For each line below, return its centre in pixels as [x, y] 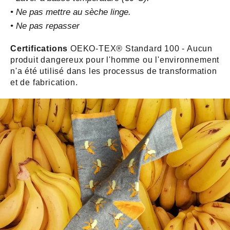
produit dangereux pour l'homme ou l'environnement [115, 60]
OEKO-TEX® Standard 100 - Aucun [142, 48]
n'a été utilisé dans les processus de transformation [114, 71]
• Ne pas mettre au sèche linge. [71, 12]
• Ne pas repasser [46, 26]
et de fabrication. [44, 82]
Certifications [41, 48]
